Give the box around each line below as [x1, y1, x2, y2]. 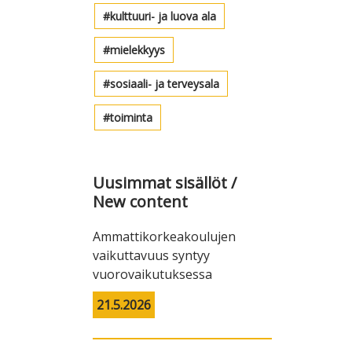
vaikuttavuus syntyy [93, 247, 210, 265]
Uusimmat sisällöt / [93, 172, 236, 194]
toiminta [110, 110, 152, 126]
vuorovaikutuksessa [93, 266, 212, 284]
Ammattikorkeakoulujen [93, 228, 236, 246]
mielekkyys [110, 42, 165, 58]
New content [93, 191, 188, 213]
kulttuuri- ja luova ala [110, 9, 216, 24]
